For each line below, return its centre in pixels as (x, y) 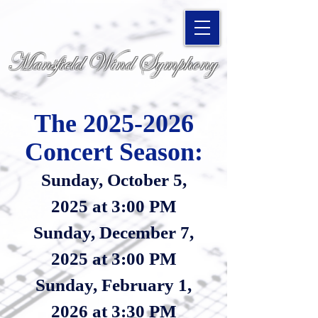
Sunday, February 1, (114, 285)
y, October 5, (138, 180)
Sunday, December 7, (114, 232)
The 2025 (84, 124)
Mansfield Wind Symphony (112, 63)
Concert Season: (114, 152)
